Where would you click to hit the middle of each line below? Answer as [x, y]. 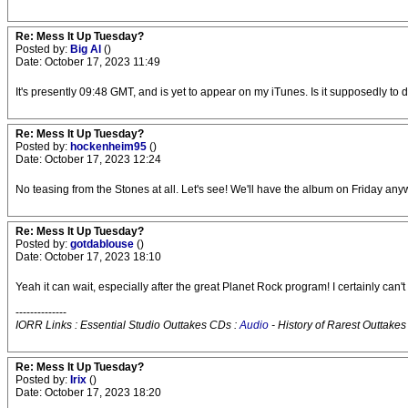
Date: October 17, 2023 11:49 [88, 62]
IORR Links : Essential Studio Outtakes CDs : [127, 326]
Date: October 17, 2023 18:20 [88, 393]
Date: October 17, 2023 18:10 [88, 257]
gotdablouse [103, 245]
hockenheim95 [110, 147]
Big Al [87, 50]
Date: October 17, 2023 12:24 [88, 160]
